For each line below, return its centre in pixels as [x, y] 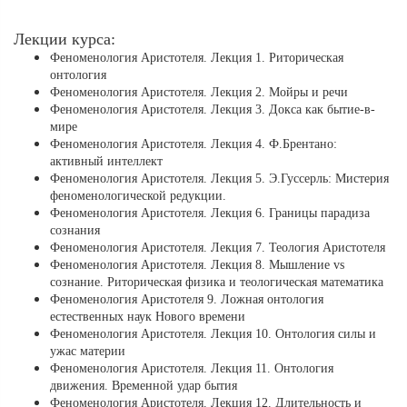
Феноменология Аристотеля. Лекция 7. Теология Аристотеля [218, 248]
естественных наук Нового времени [148, 317]
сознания [75, 231]
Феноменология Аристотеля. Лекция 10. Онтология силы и [213, 334]
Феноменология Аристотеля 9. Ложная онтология [187, 300]
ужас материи [88, 352]
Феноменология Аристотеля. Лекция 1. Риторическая [197, 58]
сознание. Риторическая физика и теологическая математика [217, 283]
